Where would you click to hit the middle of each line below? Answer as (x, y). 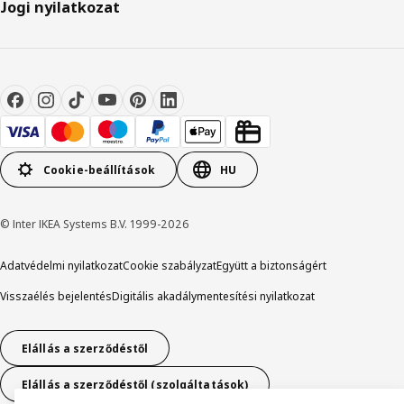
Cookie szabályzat (170, 266)
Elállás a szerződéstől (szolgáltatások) (135, 384)
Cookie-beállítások (99, 170)
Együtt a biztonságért (271, 266)
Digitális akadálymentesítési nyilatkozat (213, 297)
